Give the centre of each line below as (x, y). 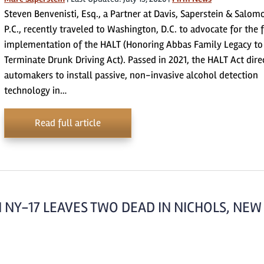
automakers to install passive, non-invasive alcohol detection (131, 75)
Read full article (68, 123)
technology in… (36, 90)
